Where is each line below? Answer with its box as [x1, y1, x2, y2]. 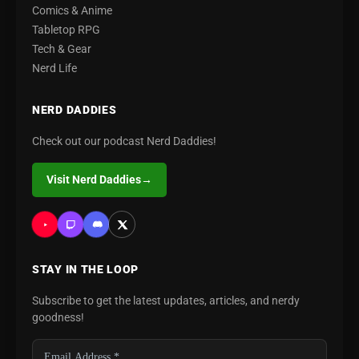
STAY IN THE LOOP [32, 263, 139, 276]
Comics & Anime [32, 4, 112, 18]
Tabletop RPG [32, 23, 100, 37]
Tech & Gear [32, 42, 91, 56]
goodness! [32, 311, 84, 325]
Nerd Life [32, 62, 77, 75]
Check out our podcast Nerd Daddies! [32, 135, 216, 148]
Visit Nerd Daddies [46, 173, 141, 187]
